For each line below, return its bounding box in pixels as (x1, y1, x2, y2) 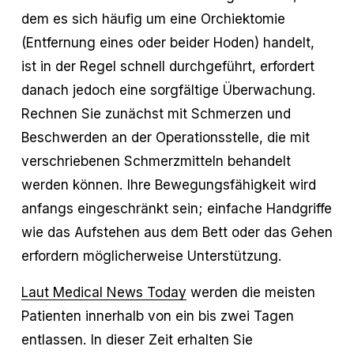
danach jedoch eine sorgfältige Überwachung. (21, 81, 316, 98)
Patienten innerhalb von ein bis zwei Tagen (21, 307, 294, 324)
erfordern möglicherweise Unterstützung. (21, 247, 282, 264)
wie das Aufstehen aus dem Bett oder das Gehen (21, 223, 333, 240)
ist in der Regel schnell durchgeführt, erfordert (21, 57, 314, 74)
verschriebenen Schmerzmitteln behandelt (21, 152, 291, 169)
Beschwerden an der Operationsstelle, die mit (21, 128, 310, 145)
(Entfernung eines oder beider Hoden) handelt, (21, 33, 314, 51)
